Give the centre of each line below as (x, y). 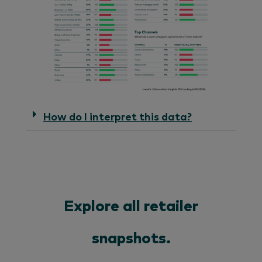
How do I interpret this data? (118, 116)
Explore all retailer (131, 206)
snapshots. (131, 238)
